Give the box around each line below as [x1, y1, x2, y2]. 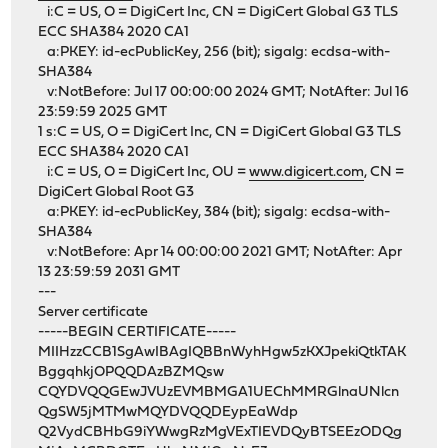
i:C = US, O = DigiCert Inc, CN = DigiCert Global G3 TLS [38, 4, 399, 20]
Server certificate [38, 304, 149, 320]
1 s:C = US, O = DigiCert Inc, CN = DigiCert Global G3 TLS [38, 124, 402, 140]
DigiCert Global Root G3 [38, 184, 195, 200]
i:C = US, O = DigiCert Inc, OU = [38, 164, 250, 180]
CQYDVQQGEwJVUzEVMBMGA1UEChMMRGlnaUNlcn [38, 384, 400, 400]
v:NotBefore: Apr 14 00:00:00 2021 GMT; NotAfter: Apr [38, 244, 403, 260]
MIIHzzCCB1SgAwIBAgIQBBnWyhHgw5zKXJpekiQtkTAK [38, 344, 407, 360]
